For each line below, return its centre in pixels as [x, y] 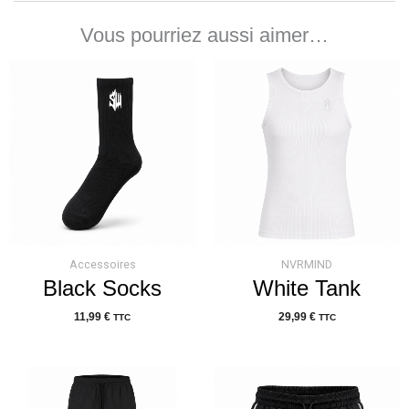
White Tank [307, 288]
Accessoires [102, 264]
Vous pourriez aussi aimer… [204, 36]
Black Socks [102, 288]
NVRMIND [307, 264]
